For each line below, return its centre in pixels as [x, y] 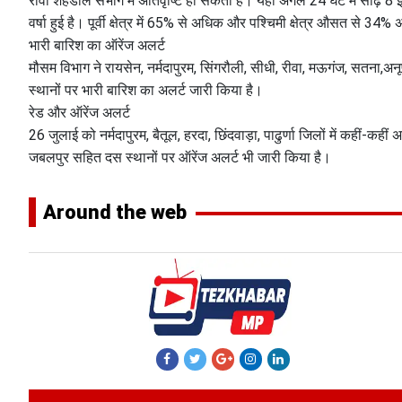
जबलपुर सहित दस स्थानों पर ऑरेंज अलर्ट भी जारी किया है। [180, 157]
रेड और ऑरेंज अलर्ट [79, 112]
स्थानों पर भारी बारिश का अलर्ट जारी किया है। [146, 90]
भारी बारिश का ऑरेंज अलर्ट [97, 45]
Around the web [115, 212]
